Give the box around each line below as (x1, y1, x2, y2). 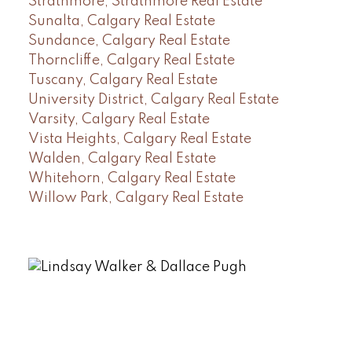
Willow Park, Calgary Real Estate (27, 190, 244, 205)
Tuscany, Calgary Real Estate (27, 72, 218, 87)
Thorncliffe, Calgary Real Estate (27, 53, 235, 68)
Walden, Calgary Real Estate (27, 151, 216, 166)
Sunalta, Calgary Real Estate (27, 13, 215, 28)
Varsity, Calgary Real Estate (27, 112, 210, 126)
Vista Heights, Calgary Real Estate (27, 131, 251, 146)
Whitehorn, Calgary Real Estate (27, 170, 236, 185)
